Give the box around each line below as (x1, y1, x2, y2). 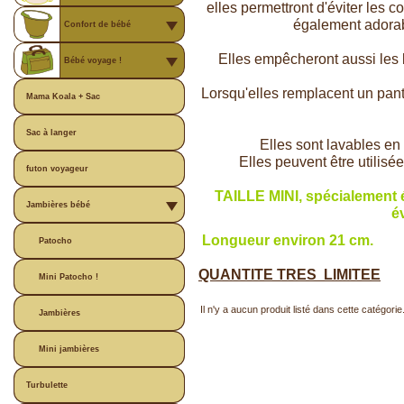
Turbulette (26, 381, 68, 390)
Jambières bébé (26, 200, 90, 209)
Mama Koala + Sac (26, 92, 100, 101)
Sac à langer (26, 128, 77, 137)
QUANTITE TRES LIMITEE (198, 266, 381, 282)
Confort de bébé (64, 20, 131, 29)
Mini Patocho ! (39, 272, 98, 281)
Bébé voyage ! (64, 56, 122, 65)
